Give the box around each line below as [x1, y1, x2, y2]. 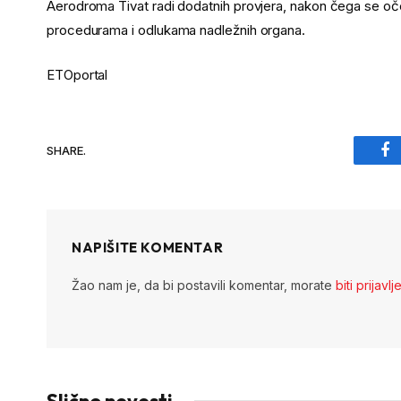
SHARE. [47, 142, 86, 158]
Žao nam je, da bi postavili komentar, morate [72, 277, 336, 294]
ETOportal [47, 66, 108, 84]
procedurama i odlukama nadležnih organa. [47, 21, 306, 39]
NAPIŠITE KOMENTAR [72, 239, 224, 257]
